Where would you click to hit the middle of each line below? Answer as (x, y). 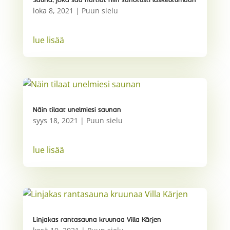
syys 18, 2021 (55, 120)
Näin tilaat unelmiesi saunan (77, 110)
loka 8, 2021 (53, 10)
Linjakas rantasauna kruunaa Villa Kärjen (97, 220)
